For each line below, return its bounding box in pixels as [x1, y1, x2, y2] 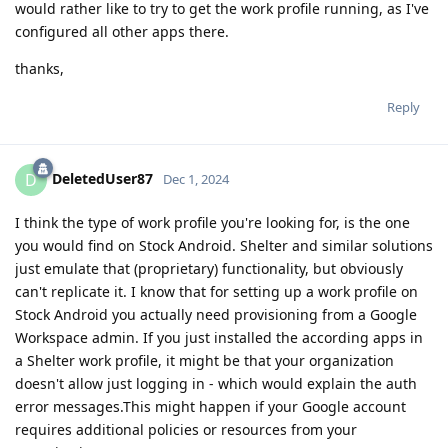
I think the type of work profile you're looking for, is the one [15, 212, 410, 232]
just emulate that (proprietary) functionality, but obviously [15, 258, 403, 278]
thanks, [15, 58, 64, 78]
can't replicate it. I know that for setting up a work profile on [15, 281, 418, 301]
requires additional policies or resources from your [15, 419, 357, 439]
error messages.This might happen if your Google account [15, 396, 406, 416]
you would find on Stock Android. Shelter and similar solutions [15, 235, 433, 255]
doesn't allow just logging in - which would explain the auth [15, 373, 417, 393]
